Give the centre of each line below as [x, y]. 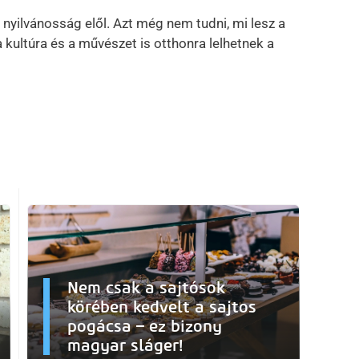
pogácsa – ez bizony [145, 327]
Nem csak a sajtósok [146, 288]
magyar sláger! [125, 346]
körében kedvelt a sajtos [162, 307]
